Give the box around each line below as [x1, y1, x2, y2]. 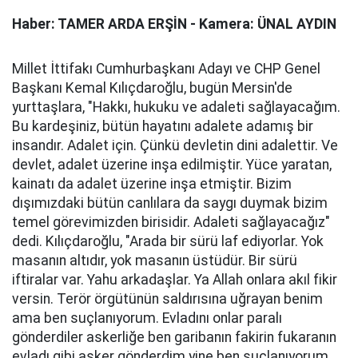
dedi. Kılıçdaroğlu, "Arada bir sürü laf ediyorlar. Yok [12, 233, 324, 249]
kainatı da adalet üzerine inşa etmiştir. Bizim [12, 176, 292, 192]
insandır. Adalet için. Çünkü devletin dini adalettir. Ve [12, 137, 338, 153]
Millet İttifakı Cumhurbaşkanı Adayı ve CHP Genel [12, 61, 320, 77]
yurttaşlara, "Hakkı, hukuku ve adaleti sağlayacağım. [12, 99, 340, 115]
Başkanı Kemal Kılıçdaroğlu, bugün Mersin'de [12, 80, 292, 96]
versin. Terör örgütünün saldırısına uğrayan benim [12, 291, 323, 307]
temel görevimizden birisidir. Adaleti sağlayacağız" [12, 214, 330, 230]
